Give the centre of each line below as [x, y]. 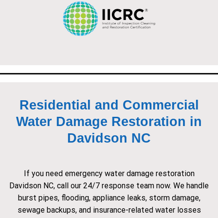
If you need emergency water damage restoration [109, 174]
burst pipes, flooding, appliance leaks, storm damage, [109, 198]
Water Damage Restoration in [109, 121]
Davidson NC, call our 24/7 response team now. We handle [109, 186]
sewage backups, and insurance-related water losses [109, 210]
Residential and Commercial [109, 105]
